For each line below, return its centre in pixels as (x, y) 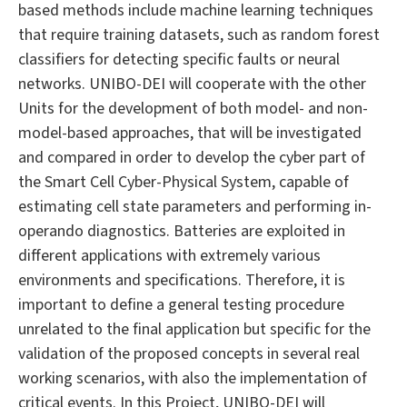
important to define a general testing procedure (181, 305)
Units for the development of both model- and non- (193, 109)
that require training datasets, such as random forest (199, 35)
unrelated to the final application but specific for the (194, 330)
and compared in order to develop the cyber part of (192, 158)
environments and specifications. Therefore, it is (182, 281)
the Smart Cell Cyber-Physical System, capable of (184, 183)
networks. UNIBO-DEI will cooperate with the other (192, 84)
